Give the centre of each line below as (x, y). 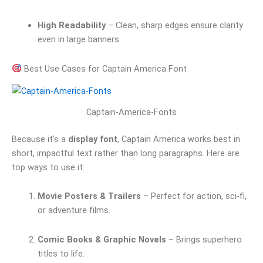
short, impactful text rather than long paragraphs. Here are (126, 153)
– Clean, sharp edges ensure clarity (174, 26)
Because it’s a (40, 139)
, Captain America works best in (179, 139)
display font (93, 139)
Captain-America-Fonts (131, 112)
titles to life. (61, 253)
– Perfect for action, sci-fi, (193, 196)
